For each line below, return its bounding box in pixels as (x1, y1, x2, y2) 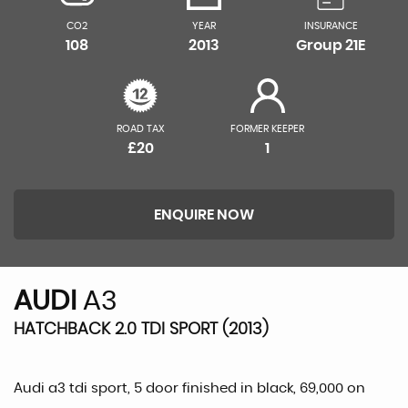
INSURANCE (303, 21, 358, 31)
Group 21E (296, 38, 366, 53)
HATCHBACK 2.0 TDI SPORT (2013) (14, 321, 269, 338)
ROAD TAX (116, 124, 165, 134)
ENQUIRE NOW (154, 208, 254, 222)
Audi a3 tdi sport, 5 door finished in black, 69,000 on (14, 382, 365, 395)
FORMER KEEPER (230, 124, 305, 134)
